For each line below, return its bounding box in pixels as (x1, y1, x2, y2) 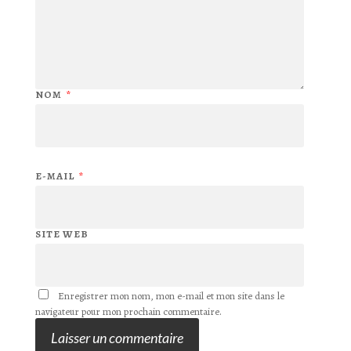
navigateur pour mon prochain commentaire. (35, 305, 223, 319)
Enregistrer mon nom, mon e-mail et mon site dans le (58, 289, 285, 303)
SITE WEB (35, 227, 89, 241)
